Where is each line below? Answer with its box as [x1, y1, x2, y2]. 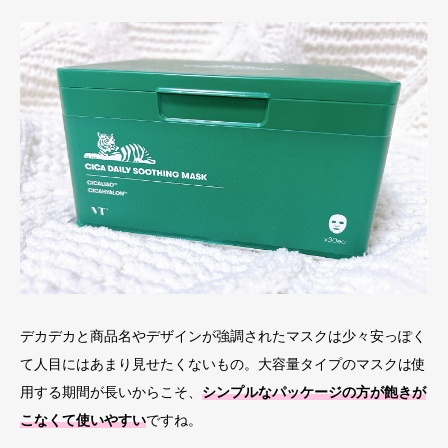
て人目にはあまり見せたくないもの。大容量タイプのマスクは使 [20, 355, 426, 372]
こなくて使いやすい [20, 411, 146, 428]
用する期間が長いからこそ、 [20, 383, 202, 400]
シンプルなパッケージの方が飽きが [202, 383, 426, 400]
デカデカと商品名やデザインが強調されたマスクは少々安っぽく [20, 327, 426, 344]
